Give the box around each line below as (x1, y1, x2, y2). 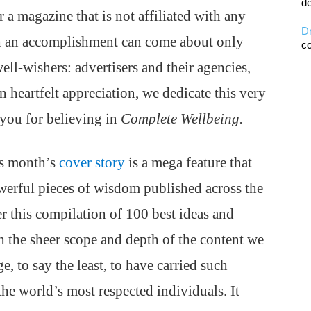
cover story (59, 154, 125, 171)
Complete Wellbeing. (121, 110, 243, 127)
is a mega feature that (125, 154, 252, 171)
